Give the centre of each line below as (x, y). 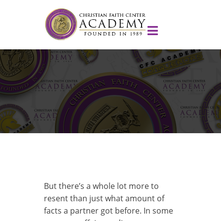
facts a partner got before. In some (109, 210)
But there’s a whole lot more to (101, 186)
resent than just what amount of (104, 198)
